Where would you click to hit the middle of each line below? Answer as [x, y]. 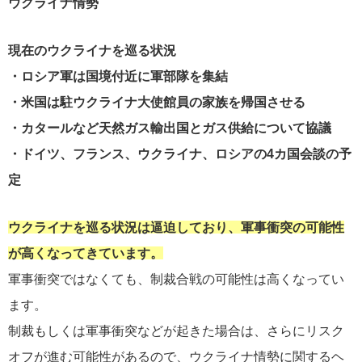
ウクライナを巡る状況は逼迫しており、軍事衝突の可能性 [176, 227]
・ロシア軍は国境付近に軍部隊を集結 [118, 76]
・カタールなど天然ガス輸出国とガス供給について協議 [170, 127]
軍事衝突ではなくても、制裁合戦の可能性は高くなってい [176, 279]
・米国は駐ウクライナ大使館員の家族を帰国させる [157, 101]
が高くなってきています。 [86, 253]
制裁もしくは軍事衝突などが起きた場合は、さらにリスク [176, 331]
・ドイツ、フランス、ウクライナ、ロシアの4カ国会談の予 [180, 153]
